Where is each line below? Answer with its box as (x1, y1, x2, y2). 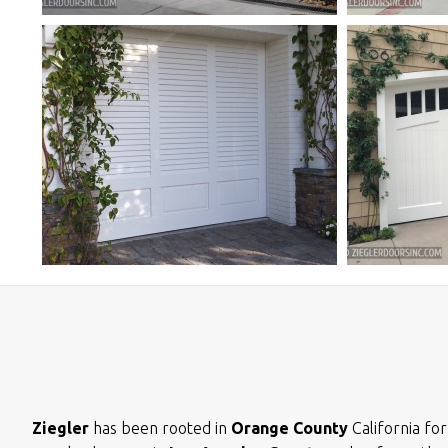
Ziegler (32, 419, 89, 438)
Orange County (231, 419, 348, 438)
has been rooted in (89, 419, 231, 438)
